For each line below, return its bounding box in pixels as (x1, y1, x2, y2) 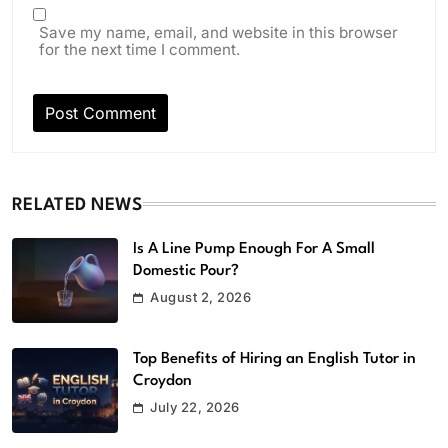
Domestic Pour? (133, 263, 239, 280)
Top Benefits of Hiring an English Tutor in (133, 350, 416, 367)
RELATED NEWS (12, 197, 143, 215)
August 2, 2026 (150, 289, 252, 306)
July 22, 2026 (150, 398, 240, 415)
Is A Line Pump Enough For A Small (133, 241, 375, 258)
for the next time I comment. (39, 40, 240, 60)
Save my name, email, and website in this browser (39, 23, 398, 43)
